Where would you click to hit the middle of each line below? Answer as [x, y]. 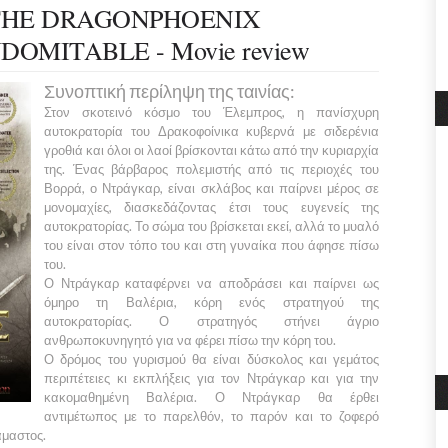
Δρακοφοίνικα [202, 131]
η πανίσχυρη [332, 112]
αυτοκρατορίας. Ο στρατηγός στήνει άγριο [211, 321]
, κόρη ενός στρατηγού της [276, 302]
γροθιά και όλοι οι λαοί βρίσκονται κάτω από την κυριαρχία [211, 150]
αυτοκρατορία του [101, 131]
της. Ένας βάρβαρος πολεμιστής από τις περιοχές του [211, 169]
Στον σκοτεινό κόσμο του [133, 112]
